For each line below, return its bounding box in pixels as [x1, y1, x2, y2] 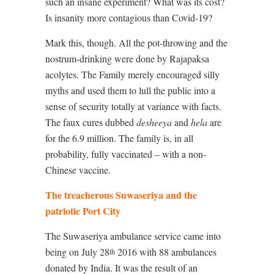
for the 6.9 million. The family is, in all [45, 131, 193, 145]
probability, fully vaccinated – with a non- [45, 147, 206, 161]
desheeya [136, 116, 172, 129]
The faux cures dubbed [45, 116, 136, 129]
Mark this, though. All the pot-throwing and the [45, 36, 228, 50]
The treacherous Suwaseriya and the [45, 188, 197, 202]
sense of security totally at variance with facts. [45, 100, 221, 113]
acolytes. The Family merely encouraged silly [45, 68, 220, 81]
